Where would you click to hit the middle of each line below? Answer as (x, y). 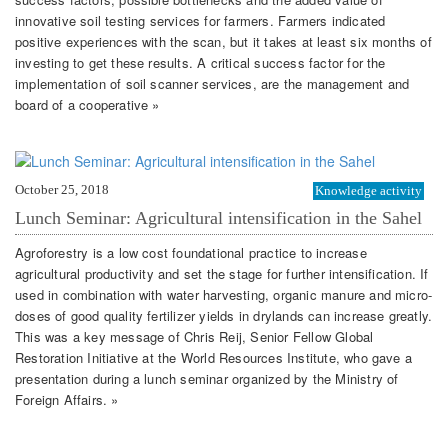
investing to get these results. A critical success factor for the (200, 63)
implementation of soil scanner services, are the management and (212, 84)
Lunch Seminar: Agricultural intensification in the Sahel (218, 218)
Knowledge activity (368, 191)
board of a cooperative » (87, 105)
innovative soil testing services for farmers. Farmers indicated (200, 21)
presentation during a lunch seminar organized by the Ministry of (207, 378)
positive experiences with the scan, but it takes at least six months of (223, 42)
